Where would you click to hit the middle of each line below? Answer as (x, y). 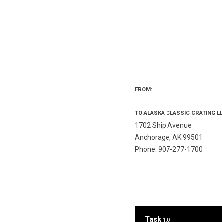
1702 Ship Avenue (163, 125)
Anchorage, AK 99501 (169, 137)
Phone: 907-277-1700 (169, 149)
